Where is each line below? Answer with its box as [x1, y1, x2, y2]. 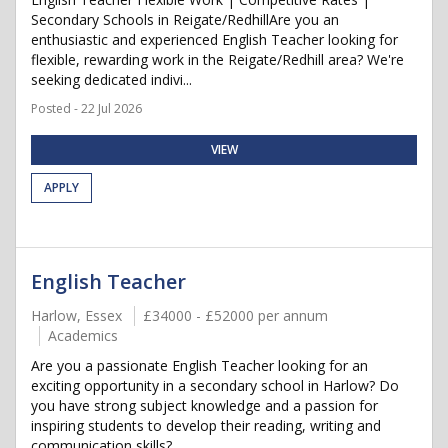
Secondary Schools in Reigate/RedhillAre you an [31, 10, 339, 29]
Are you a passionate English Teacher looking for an [31, 356, 368, 375]
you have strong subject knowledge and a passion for [31, 396, 378, 415]
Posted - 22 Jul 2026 [31, 100, 142, 117]
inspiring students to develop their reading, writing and [31, 416, 381, 435]
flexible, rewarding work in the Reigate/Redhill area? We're [31, 50, 404, 69]
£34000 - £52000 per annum [143, 306, 328, 325]
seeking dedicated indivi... [31, 70, 192, 89]
